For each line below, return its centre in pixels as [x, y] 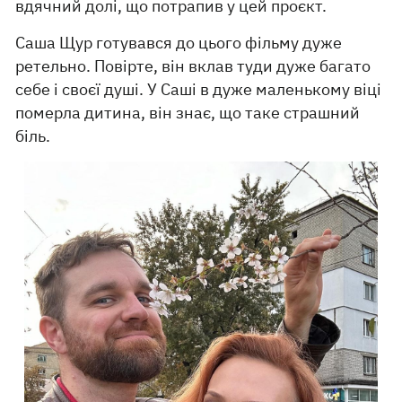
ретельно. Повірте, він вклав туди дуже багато [193, 66]
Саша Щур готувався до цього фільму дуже [179, 42]
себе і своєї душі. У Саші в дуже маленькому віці [199, 89]
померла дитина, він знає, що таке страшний [188, 112]
